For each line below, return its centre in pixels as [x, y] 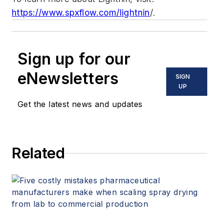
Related [38, 153]
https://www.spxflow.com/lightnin [81, 13]
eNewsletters [68, 79]
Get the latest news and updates [80, 104]
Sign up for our [74, 59]
